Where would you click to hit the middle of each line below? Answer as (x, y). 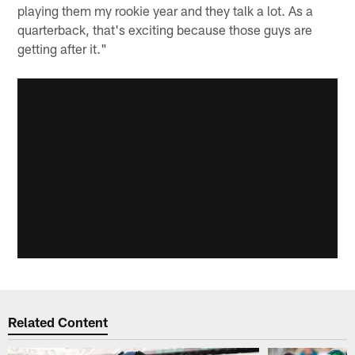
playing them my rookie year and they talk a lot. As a (166, 11)
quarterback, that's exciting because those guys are (165, 30)
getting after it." (63, 49)
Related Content (58, 321)
